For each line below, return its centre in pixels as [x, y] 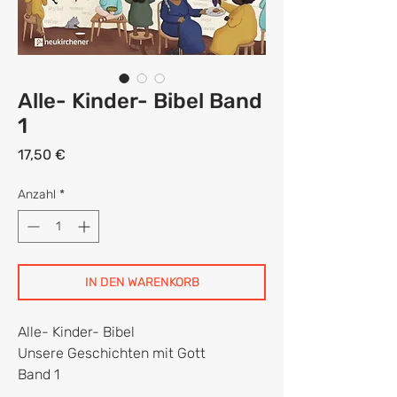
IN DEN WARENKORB [142, 282]
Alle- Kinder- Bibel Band [140, 101]
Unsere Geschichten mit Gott [112, 353]
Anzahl [37, 194]
